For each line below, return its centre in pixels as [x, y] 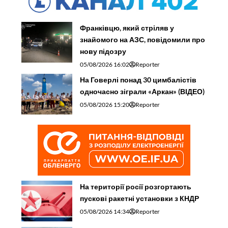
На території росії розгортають [136, 186]
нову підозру [104, 51]
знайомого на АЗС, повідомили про [143, 39]
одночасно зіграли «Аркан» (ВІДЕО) [142, 91]
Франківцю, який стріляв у [127, 27]
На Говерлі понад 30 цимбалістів [138, 79]
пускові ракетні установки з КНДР [140, 198]
